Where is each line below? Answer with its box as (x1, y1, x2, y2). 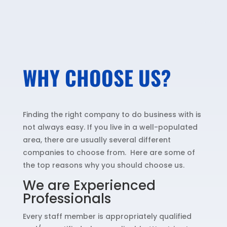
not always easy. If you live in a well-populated (22, 122, 198, 133)
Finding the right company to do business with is (22, 109, 201, 120)
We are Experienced (22, 176, 156, 195)
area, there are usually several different (22, 135, 171, 145)
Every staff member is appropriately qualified (22, 211, 192, 222)
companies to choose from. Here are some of (22, 147, 195, 158)
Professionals (22, 190, 111, 208)
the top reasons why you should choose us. (22, 160, 184, 171)
